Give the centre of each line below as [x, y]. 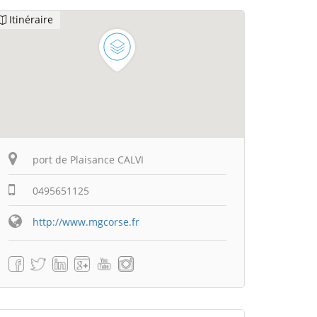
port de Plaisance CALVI [88, 160]
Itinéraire [31, 19]
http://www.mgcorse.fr [86, 222]
